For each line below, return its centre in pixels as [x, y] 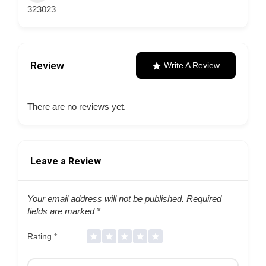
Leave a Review [66, 161]
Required [203, 199]
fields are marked [62, 211]
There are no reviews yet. [77, 107]
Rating [41, 236]
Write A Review [192, 65]
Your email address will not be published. [106, 199]
